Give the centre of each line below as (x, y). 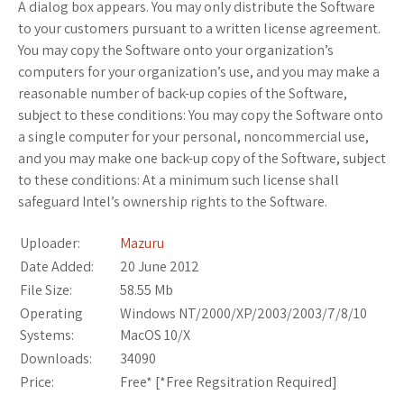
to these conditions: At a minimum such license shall (179, 179)
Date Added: (57, 266)
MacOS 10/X (155, 335)
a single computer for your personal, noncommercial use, (193, 136)
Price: (37, 381)
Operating (51, 313)
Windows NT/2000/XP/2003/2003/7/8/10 (243, 313)
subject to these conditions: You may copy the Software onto (201, 115)
